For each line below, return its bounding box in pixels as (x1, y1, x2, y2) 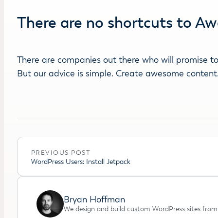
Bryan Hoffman (63, 194, 125, 205)
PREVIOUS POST (31, 148, 91, 157)
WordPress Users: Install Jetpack (31, 157, 130, 166)
